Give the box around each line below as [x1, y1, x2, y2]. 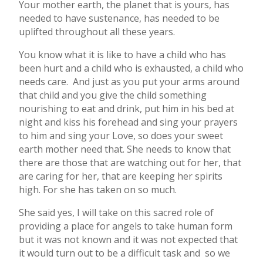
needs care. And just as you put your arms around [18, 75, 240, 89]
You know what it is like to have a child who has [18, 48, 226, 62]
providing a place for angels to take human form [18, 220, 232, 233]
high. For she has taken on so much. [18, 183, 179, 197]
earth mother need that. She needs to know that [18, 143, 231, 156]
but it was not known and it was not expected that [18, 233, 238, 247]
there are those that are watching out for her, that [18, 156, 241, 170]
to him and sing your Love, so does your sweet [18, 129, 223, 143]
